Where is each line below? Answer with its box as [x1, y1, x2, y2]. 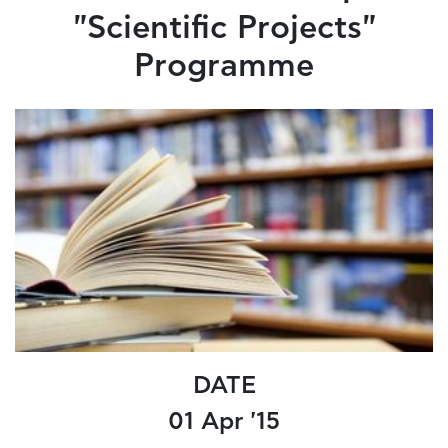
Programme [134, 50, 314, 83]
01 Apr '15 [168, 410, 280, 435]
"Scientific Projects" [72, 12, 376, 45]
